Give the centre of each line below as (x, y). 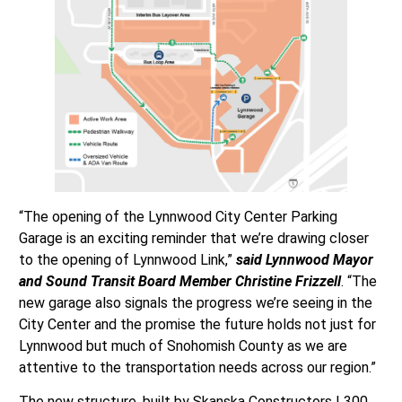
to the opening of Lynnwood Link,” (127, 259)
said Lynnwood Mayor (304, 259)
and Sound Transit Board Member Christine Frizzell (179, 281)
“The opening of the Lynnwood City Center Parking (178, 216)
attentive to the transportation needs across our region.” (197, 367)
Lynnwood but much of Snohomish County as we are (183, 345)
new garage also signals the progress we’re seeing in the (195, 302)
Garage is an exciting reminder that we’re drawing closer (193, 238)
